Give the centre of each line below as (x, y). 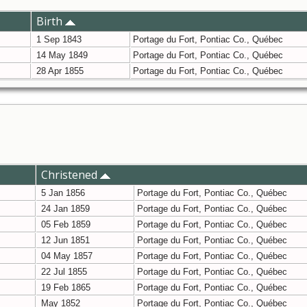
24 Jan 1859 (64, 209)
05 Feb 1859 (64, 225)
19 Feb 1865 (64, 288)
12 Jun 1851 (64, 241)
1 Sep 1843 (58, 40)
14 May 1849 (61, 56)
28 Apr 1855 (59, 71)
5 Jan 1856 (62, 193)
